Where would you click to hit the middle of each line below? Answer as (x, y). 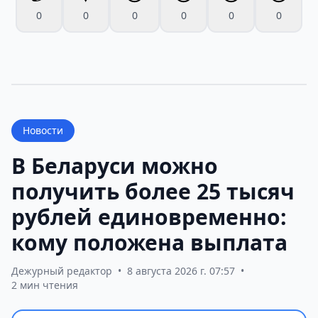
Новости (43, 131)
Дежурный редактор (62, 271)
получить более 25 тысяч (153, 192)
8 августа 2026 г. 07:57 (181, 271)
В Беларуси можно (115, 166)
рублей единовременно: (149, 217)
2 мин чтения (45, 285)
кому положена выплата (149, 243)
